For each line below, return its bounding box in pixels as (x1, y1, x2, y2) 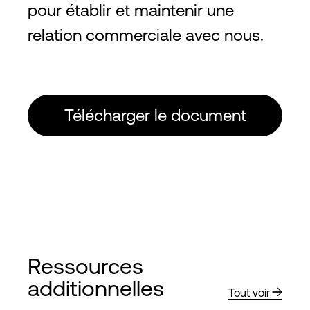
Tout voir (228, 286, 270, 299)
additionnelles (28, 275, 164, 301)
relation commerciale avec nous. (28, 26, 264, 44)
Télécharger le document (64, 106, 246, 125)
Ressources (28, 253, 143, 279)
